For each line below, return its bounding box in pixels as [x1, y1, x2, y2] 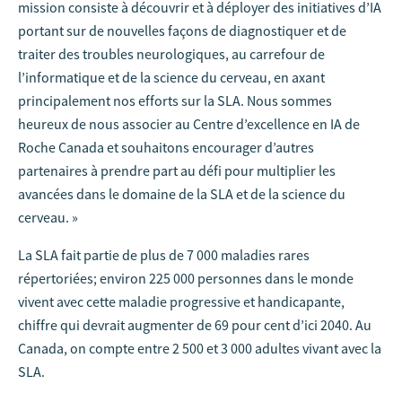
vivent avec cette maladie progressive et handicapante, [18, 293, 345, 310]
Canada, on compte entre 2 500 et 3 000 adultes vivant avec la [18, 339, 381, 357]
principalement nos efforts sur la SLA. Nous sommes [18, 92, 332, 109]
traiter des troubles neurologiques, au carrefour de [18, 45, 325, 63]
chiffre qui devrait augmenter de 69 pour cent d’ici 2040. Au [18, 316, 371, 334]
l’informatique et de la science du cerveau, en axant [18, 68, 325, 86]
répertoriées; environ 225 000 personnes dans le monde [18, 269, 354, 287]
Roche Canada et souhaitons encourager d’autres [18, 138, 314, 156]
